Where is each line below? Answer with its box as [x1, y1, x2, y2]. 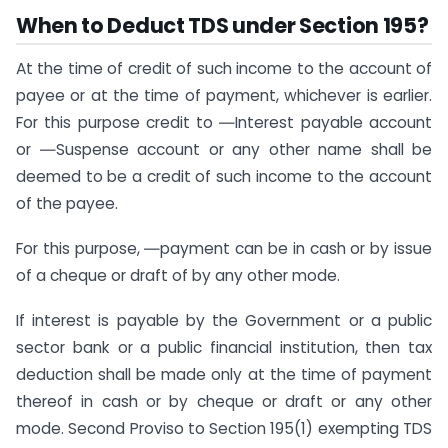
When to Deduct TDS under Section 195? [16, 10, 429, 40]
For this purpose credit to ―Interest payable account [16, 112, 432, 134]
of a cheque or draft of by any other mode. [16, 265, 340, 287]
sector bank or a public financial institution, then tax [16, 336, 432, 358]
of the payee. [16, 193, 118, 215]
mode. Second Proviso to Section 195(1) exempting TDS [16, 417, 432, 439]
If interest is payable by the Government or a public [16, 309, 432, 331]
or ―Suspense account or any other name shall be [16, 139, 432, 161]
